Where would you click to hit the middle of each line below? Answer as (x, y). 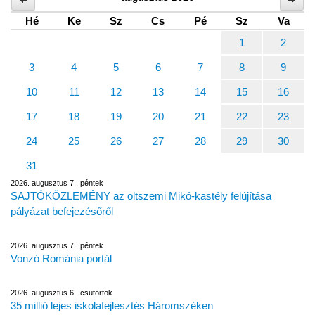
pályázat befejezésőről (62, 211)
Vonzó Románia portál (61, 258)
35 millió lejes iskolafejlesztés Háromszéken (112, 305)
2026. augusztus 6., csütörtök (62, 292)
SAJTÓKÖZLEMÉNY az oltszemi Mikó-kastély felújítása (141, 195)
